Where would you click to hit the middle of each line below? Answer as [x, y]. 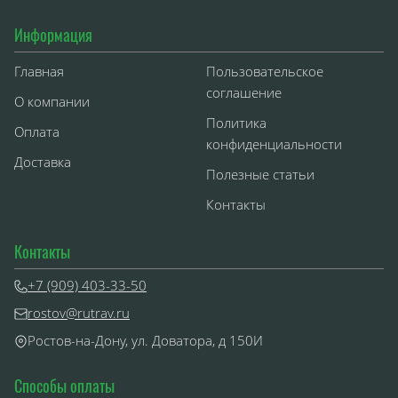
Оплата [37, 132]
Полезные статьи [260, 175]
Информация [53, 35]
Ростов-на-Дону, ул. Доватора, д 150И [145, 341]
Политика [236, 123]
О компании [52, 102]
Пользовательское [265, 72]
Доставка [43, 162]
